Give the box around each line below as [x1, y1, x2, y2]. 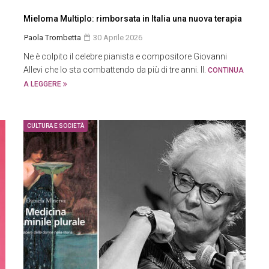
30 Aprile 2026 [91, 33, 142, 42]
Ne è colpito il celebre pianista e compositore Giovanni [23, 52, 227, 61]
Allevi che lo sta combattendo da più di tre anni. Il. [23, 65, 208, 74]
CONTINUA [208, 66, 244, 74]
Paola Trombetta [24, 33, 81, 42]
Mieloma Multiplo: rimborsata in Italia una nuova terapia [23, 14, 242, 23]
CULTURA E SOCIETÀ [27, 122, 84, 129]
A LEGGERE [23, 80, 63, 88]
